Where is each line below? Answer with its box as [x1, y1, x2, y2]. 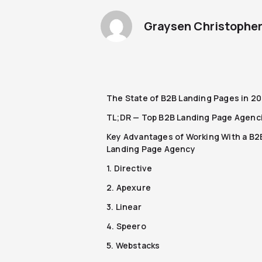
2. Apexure [106, 181, 151, 193]
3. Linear [106, 201, 142, 212]
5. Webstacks [106, 239, 160, 251]
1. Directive [106, 162, 153, 174]
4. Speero [106, 220, 146, 232]
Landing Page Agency [106, 143, 195, 154]
